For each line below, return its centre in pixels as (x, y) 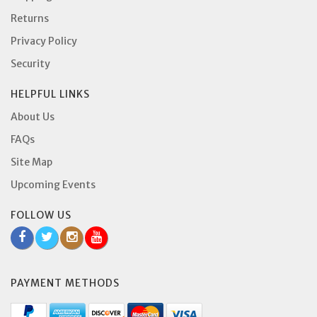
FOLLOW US (41, 215)
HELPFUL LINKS (50, 94)
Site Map (31, 162)
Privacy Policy (44, 41)
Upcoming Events (53, 184)
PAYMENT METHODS (65, 283)
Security (30, 63)
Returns (30, 18)
